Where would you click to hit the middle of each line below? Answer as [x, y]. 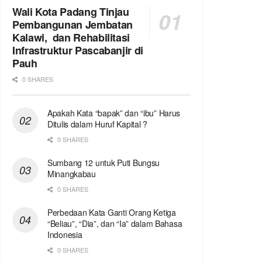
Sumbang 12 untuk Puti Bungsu [104, 163]
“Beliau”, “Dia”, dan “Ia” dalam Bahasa [115, 224]
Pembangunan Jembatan [73, 25]
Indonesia [65, 235]
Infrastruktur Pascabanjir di [78, 51]
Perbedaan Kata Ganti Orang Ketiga [112, 213]
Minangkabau [72, 174]
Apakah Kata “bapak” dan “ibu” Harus [114, 113]
